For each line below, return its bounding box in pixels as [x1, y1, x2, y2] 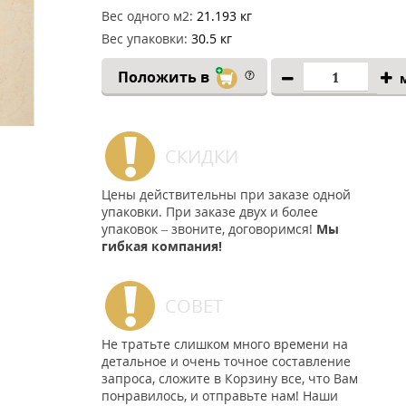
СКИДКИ [165, 144, 238, 169]
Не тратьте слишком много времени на [101, 335, 348, 353]
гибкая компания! [101, 237, 222, 255]
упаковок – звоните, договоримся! [101, 220, 316, 237]
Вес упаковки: [101, 30, 188, 47]
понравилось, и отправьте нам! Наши [101, 387, 338, 404]
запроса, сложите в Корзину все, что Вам [101, 370, 358, 387]
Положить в [117, 67, 213, 87]
